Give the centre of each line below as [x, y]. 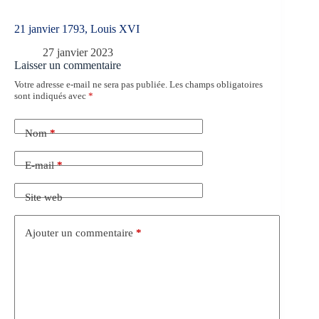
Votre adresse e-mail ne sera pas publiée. [91, 85]
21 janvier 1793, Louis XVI [77, 29]
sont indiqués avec [51, 96]
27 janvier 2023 [78, 53]
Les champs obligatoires [216, 85]
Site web [44, 197]
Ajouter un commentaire [79, 232]
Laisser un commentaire [68, 66]
